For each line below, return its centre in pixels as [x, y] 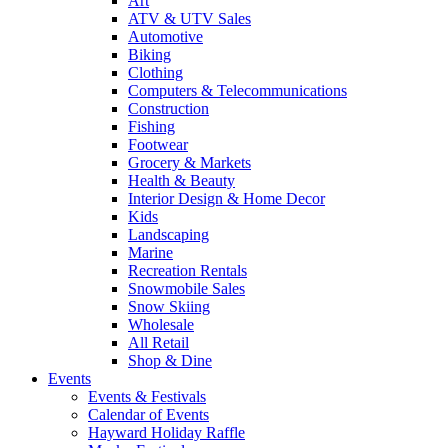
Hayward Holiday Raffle [166, 432]
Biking [149, 54]
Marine [150, 252]
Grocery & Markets [189, 162]
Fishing [151, 126]
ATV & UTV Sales [189, 18]
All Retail [158, 342]
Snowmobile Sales [186, 288]
